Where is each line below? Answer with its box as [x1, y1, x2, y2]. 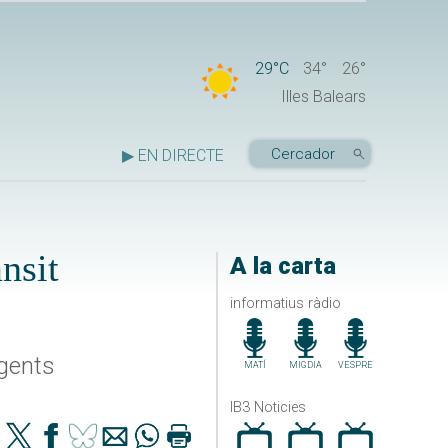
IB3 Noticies [229, 398, 306, 416]
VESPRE [338, 359, 374, 370]
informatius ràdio [229, 294, 341, 312]
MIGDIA [288, 359, 322, 370]
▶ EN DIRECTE [122, 146, 224, 166]
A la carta [229, 252, 336, 281]
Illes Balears [281, 87, 366, 107]
